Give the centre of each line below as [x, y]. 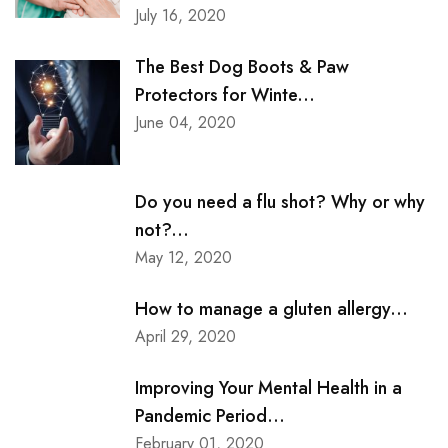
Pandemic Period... [210, 416]
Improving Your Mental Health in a [268, 388]
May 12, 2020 [183, 258]
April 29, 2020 [185, 337]
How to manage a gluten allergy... [271, 309]
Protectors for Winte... [225, 95]
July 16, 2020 [180, 16]
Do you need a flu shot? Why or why [280, 202]
